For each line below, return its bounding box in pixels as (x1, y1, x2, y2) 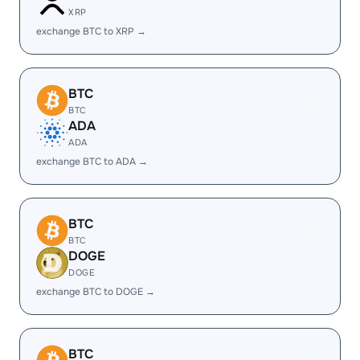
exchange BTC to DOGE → (36, 285, 155, 298)
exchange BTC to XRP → (36, 25, 146, 38)
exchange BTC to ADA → (36, 155, 148, 168)
